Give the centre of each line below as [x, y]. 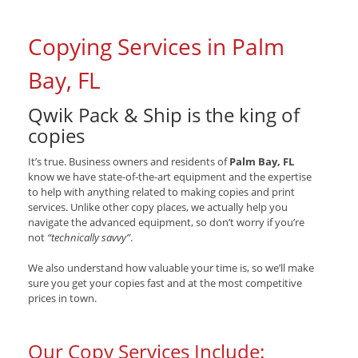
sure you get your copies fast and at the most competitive [165, 283]
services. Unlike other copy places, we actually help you [158, 207]
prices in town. [62, 298]
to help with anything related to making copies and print [161, 192]
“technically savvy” [89, 238]
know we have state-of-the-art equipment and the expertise [170, 177]
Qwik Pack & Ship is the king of [164, 115]
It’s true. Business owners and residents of [129, 162]
